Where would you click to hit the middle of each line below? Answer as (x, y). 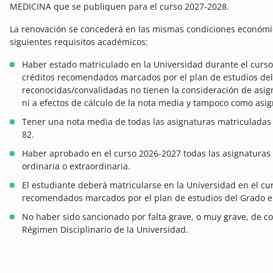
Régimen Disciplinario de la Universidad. (105, 229)
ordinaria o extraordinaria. (76, 166)
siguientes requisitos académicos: (79, 41)
